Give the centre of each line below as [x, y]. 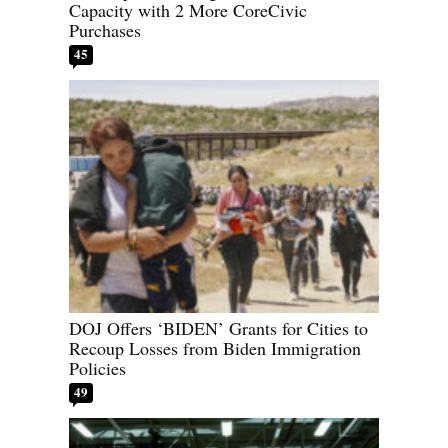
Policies [97, 367]
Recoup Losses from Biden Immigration [215, 347]
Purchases [105, 30]
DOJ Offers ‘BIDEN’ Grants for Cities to [218, 327]
